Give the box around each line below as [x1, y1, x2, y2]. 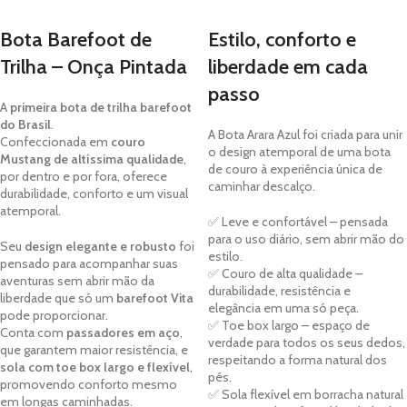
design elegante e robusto [25, 238, 176, 255]
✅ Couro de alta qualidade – [208, 265, 362, 283]
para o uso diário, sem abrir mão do [208, 231, 404, 248]
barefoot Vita [116, 290, 194, 307]
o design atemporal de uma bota [208, 144, 391, 161]
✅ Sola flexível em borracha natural [208, 386, 403, 403]
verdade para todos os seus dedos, [208, 334, 405, 352]
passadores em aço [66, 324, 180, 342]
